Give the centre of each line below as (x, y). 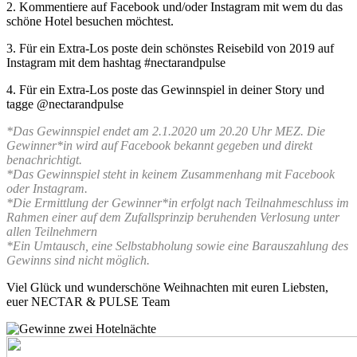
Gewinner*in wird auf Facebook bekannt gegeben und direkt (159, 145)
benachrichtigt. (44, 159)
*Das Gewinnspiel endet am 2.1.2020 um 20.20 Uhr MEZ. (157, 131)
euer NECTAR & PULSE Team (88, 301)
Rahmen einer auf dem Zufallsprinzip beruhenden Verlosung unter (173, 217)
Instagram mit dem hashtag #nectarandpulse (116, 62)
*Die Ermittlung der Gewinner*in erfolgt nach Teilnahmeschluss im (178, 202)
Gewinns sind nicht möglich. (78, 260)
